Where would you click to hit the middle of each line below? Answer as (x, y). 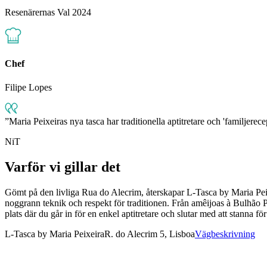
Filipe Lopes (28, 87)
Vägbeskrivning (225, 234)
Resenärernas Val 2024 (48, 13)
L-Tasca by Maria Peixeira (55, 234)
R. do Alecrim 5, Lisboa (150, 234)
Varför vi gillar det (63, 167)
